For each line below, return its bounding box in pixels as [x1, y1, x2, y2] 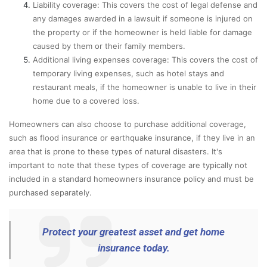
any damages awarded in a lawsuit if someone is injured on [33, 13, 253, 23]
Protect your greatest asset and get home [42, 225, 225, 238]
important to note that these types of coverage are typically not [9, 160, 247, 170]
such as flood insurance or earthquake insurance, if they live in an [9, 132, 255, 142]
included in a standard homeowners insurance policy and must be [9, 173, 254, 184]
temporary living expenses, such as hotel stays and [33, 68, 224, 78]
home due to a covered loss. [33, 95, 139, 105]
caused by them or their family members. [33, 41, 185, 51]
